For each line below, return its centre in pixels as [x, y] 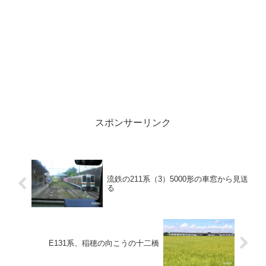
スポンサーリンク [133, 123]
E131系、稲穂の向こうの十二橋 [104, 243]
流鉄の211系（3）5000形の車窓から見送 [177, 179]
